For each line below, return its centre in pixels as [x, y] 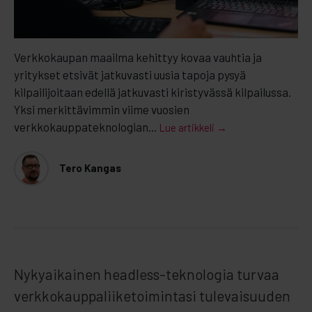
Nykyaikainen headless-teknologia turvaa [147, 274]
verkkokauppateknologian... [85, 126]
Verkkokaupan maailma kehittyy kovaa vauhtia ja [138, 57]
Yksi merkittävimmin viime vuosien [102, 109]
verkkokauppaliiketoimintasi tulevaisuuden [152, 295]
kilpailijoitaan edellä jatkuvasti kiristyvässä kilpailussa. [153, 92]
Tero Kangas [90, 168]
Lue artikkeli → [193, 127]
